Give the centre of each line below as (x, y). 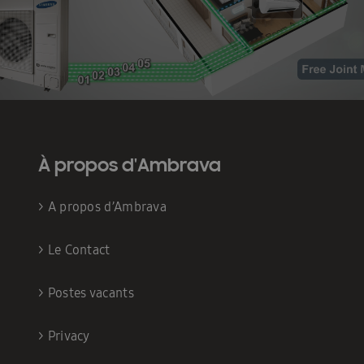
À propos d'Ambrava (130, 164)
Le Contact (79, 249)
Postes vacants (91, 292)
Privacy (69, 336)
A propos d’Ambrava (107, 206)
